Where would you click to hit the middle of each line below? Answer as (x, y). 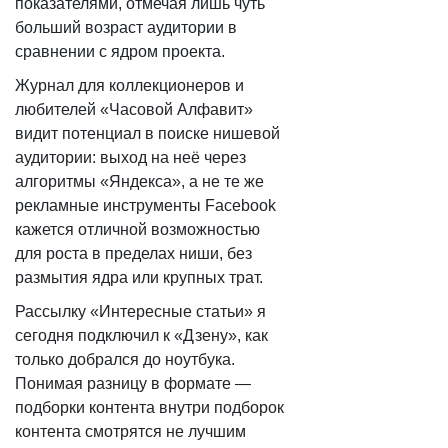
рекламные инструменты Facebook (145, 205)
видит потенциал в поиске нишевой (147, 133)
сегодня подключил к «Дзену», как (141, 335)
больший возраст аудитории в (126, 27)
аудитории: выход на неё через (130, 157)
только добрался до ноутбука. (125, 359)
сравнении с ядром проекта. (120, 51)
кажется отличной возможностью (137, 229)
